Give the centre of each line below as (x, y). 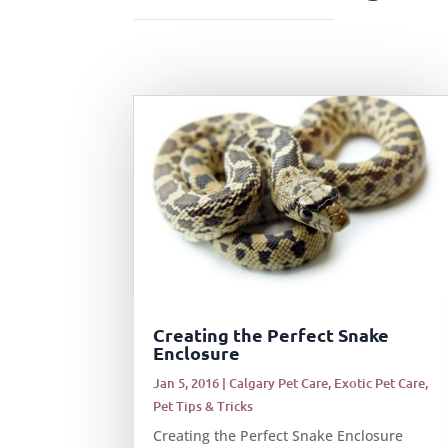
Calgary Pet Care (279, 382)
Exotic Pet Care (380, 382)
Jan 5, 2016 (186, 382)
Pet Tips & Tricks (203, 405)
